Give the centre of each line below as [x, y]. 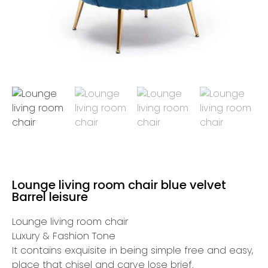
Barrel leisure [50, 197]
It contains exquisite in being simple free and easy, [133, 250]
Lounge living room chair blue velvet [119, 185]
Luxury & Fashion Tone [64, 236]
